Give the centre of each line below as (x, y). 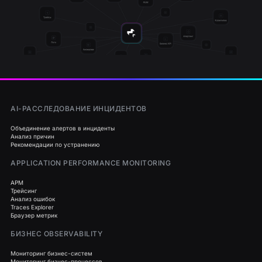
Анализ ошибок (33, 199)
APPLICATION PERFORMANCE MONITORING (91, 163)
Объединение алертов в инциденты (63, 128)
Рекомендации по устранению (55, 145)
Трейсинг (24, 191)
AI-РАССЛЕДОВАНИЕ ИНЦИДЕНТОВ (79, 109)
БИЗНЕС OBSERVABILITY (56, 234)
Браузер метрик (34, 216)
